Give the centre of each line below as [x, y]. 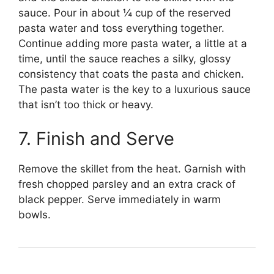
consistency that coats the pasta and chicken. [131, 74]
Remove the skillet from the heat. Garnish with [132, 168]
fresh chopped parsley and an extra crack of [127, 184]
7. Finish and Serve [96, 138]
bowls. [35, 214]
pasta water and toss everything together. [121, 28]
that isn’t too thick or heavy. [86, 105]
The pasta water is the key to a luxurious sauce [135, 90]
